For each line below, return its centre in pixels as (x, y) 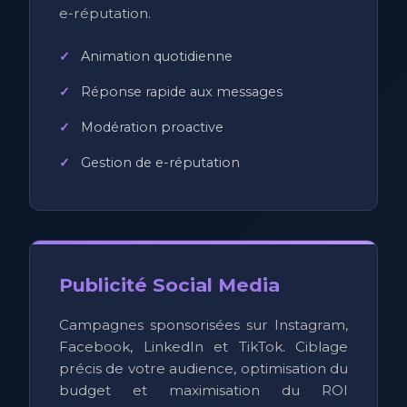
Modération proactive (152, 127)
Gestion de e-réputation (160, 162)
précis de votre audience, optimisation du (203, 368)
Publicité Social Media (169, 284)
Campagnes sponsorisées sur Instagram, (203, 324)
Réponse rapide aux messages (182, 91)
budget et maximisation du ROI (203, 390)
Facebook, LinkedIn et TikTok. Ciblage (203, 346)
